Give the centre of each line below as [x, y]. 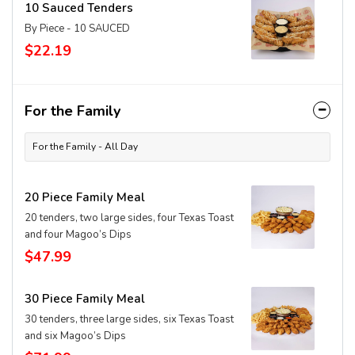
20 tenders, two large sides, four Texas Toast [129, 218]
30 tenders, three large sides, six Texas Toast [129, 319]
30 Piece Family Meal [85, 299]
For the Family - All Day [85, 147]
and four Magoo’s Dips [78, 235]
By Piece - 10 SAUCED [77, 29]
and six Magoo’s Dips [75, 336]
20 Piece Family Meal [85, 197]
